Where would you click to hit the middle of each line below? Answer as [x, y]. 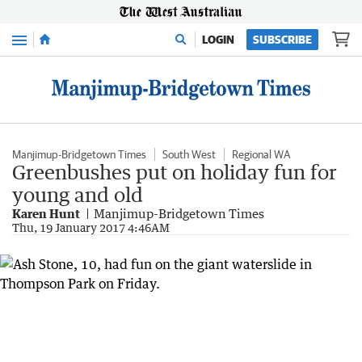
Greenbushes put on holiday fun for [175, 172]
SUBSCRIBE [282, 40]
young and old [78, 194]
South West [189, 154]
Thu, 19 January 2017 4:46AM [91, 227]
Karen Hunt [46, 213]
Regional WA [261, 154]
